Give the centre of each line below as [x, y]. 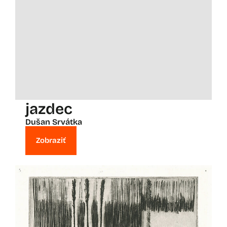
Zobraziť [51, 140]
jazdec [49, 109]
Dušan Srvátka [54, 122]
